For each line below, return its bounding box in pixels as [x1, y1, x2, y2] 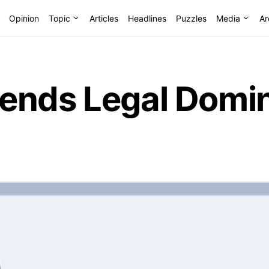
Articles [89, 13, 118, 23]
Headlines [127, 13, 166, 23]
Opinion [8, 13, 39, 23]
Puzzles [175, 13, 207, 23]
